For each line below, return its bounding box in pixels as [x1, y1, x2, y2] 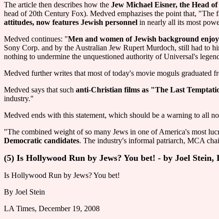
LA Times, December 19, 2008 [4, 204, 100, 213]
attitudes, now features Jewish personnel [4, 18, 137, 26]
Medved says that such [4, 86, 76, 94]
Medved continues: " [4, 35, 68, 43]
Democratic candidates [4, 136, 79, 145]
